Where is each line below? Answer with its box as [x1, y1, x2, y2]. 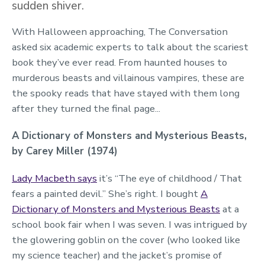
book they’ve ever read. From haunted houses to [12, 56, 227, 70]
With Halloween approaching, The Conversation [12, 25, 228, 39]
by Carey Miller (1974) [12, 144, 118, 159]
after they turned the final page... [12, 102, 160, 116]
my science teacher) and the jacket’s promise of [12, 248, 222, 263]
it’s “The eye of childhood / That [97, 172, 242, 186]
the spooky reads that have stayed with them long [12, 86, 240, 101]
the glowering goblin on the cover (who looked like [12, 233, 240, 247]
